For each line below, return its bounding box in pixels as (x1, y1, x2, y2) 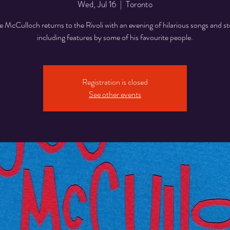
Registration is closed (82, 76, 148, 88)
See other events (89, 88, 141, 101)
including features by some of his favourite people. (37, 31, 193, 44)
